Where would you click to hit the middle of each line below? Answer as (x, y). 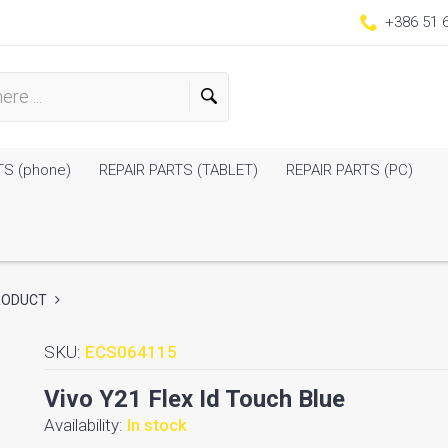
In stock (157, 425)
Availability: (85, 425)
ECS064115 (131, 352)
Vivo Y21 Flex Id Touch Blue (194, 399)
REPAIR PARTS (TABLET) (176, 170)
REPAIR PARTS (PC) (347, 170)
